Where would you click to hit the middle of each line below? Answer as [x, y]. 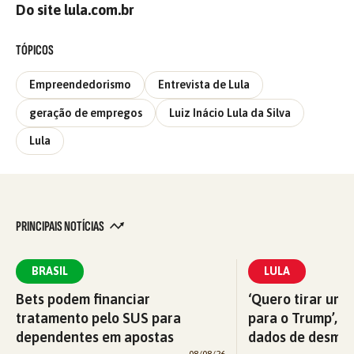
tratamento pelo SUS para [98, 318]
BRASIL [50, 271]
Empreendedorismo [80, 85]
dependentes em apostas [95, 337]
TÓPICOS [35, 50]
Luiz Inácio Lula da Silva [230, 113]
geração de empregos [86, 113]
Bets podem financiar [83, 299]
